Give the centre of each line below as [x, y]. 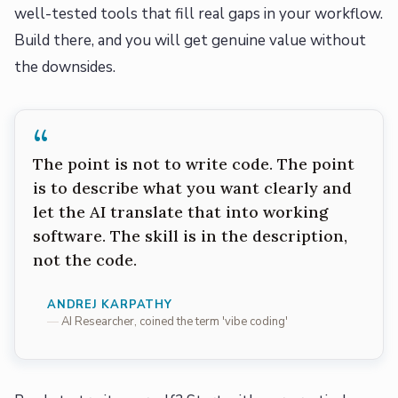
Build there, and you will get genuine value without [190, 41]
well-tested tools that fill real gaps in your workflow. [199, 14]
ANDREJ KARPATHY [110, 305]
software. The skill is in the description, [190, 236]
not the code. [85, 260]
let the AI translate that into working [180, 212]
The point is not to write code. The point [194, 164]
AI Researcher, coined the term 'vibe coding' [175, 322]
